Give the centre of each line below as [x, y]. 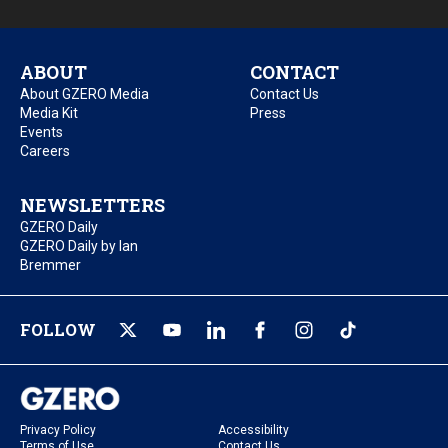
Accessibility [253, 429]
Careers [45, 151]
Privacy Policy [58, 429]
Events [41, 132]
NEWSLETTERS [92, 205]
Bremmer [50, 265]
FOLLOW [58, 330]
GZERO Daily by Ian [79, 246]
